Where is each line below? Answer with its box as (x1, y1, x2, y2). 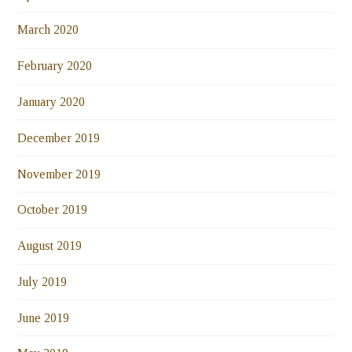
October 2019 (17, 203, 88, 217)
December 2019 (17, 130, 101, 145)
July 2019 (17, 274, 68, 288)
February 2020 (17, 59, 93, 73)
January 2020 (17, 94, 86, 108)
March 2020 (17, 23, 79, 37)
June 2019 (17, 310, 70, 324)
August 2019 (17, 239, 82, 253)
